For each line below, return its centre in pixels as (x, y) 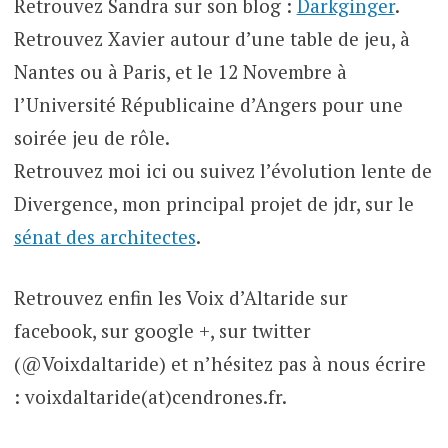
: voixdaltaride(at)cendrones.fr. (150, 397)
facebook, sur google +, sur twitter (162, 331)
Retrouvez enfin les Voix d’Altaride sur (180, 298)
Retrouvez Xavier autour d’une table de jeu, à (211, 38)
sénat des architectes (104, 236)
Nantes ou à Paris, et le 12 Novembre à (180, 71)
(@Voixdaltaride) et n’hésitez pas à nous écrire (219, 364)
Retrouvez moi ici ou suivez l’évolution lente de (222, 170)
